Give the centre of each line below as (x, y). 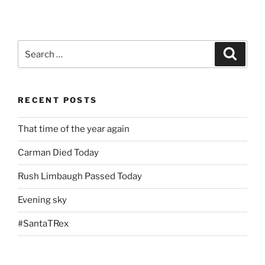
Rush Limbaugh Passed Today (80, 177)
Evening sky (42, 200)
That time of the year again (74, 129)
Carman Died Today (58, 153)
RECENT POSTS (58, 100)
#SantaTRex (43, 224)
